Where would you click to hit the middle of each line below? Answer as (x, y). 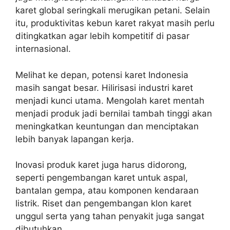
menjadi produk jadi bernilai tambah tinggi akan (114, 113)
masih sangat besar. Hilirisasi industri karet (104, 88)
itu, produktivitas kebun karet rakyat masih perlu (115, 23)
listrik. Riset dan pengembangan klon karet (103, 203)
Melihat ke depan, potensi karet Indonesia (102, 75)
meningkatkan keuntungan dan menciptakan (107, 126)
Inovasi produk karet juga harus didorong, (101, 165)
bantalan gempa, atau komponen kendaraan (107, 190)
